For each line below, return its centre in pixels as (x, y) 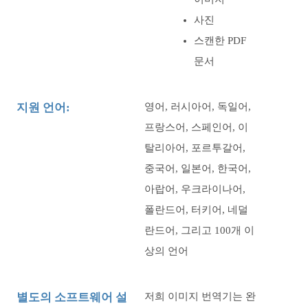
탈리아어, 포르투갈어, (195, 148)
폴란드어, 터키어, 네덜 (196, 210)
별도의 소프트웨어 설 (72, 297)
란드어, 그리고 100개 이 (199, 230)
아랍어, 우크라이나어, (195, 189)
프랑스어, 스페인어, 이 (196, 127)
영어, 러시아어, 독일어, (198, 107)
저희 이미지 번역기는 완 (200, 296)
